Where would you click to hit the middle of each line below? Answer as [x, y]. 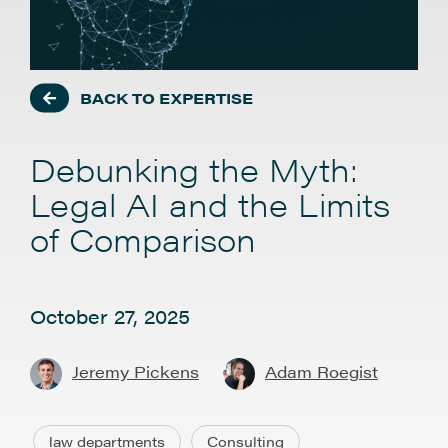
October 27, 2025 [110, 316]
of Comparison [143, 238]
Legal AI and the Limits [210, 203]
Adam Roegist [321, 372]
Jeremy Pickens [135, 372]
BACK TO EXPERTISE [166, 97]
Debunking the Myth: [194, 168]
